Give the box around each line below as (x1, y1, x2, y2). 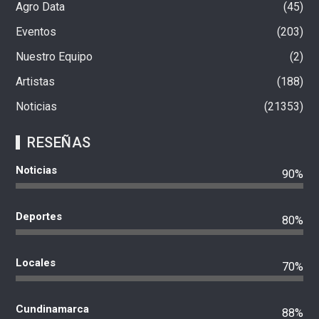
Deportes (16, 209, 63, 223)
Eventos (16, 24, 57, 38)
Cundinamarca (16, 302, 90, 315)
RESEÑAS (27, 133, 91, 151)
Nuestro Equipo (16, 49, 93, 63)
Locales (16, 256, 56, 269)
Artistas (16, 74, 56, 88)
